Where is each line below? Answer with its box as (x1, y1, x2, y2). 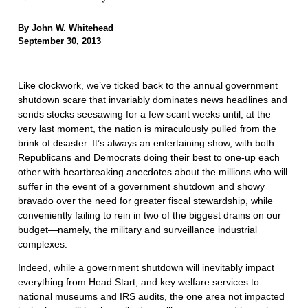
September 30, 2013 (18, 36, 101, 47)
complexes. (18, 239, 67, 250)
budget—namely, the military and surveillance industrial (18, 224, 257, 236)
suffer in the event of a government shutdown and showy (18, 181, 265, 192)
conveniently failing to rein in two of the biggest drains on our (18, 210, 281, 221)
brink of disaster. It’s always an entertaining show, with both (18, 137, 274, 149)
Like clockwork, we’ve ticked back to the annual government (18, 80, 278, 91)
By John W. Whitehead (18, 23, 113, 34)
